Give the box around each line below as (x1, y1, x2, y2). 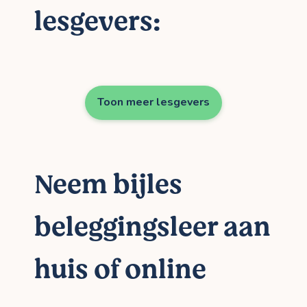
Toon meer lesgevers (97, 95, 210, 110)
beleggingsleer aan (34, 208, 271, 247)
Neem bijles (34, 165, 182, 205)
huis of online (34, 250, 206, 290)
